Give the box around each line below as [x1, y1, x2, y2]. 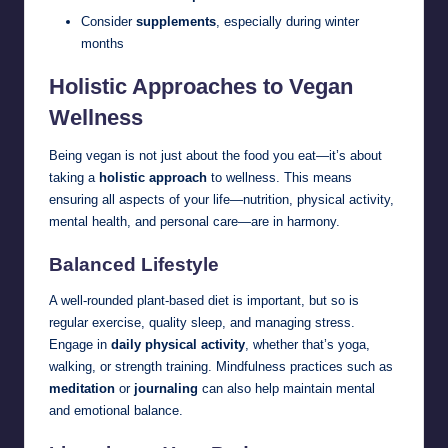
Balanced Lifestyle [49, 254, 219, 276]
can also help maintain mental [198, 381, 375, 397]
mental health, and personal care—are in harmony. [49, 214, 340, 230]
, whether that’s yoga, [245, 337, 370, 353]
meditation [49, 381, 115, 397]
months [81, 36, 124, 52]
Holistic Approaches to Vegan [49, 74, 353, 100]
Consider [81, 14, 136, 30]
